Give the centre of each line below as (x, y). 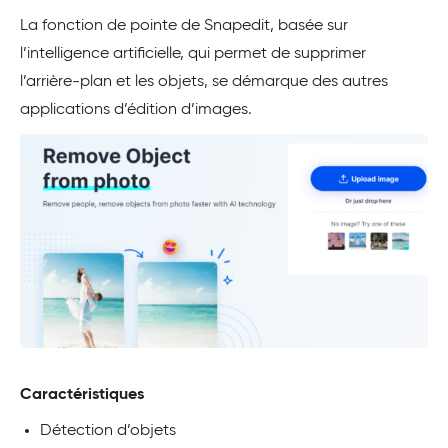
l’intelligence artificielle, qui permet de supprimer (193, 53)
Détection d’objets (108, 430)
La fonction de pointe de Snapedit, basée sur (184, 25)
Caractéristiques (82, 394)
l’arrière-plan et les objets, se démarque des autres (204, 81)
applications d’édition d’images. (136, 109)
